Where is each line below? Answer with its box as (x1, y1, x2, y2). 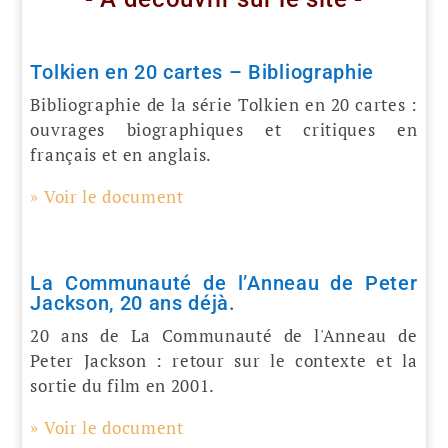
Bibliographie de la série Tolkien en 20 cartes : (30, 92, 418, 116)
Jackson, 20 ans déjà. (30, 290, 236, 315)
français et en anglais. (30, 142, 213, 166)
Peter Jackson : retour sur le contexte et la (30, 348, 418, 372)
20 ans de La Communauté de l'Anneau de (30, 323, 418, 347)
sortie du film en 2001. (30, 373, 216, 397)
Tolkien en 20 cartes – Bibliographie (30, 59, 374, 84)
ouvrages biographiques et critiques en (30, 117, 418, 141)
